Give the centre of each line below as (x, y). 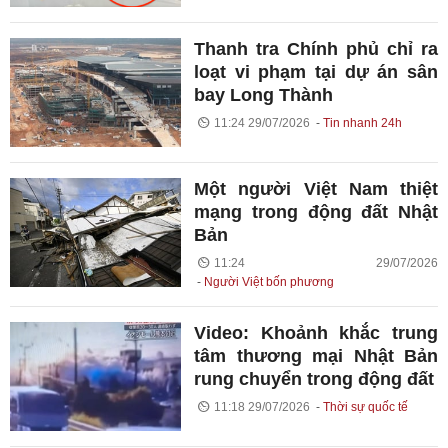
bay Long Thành (264, 94)
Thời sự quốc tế (365, 407)
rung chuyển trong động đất (314, 379)
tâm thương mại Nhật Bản (316, 356)
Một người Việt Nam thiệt (316, 189)
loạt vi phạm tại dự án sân (316, 71)
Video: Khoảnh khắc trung (316, 333)
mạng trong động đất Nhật (316, 212)
